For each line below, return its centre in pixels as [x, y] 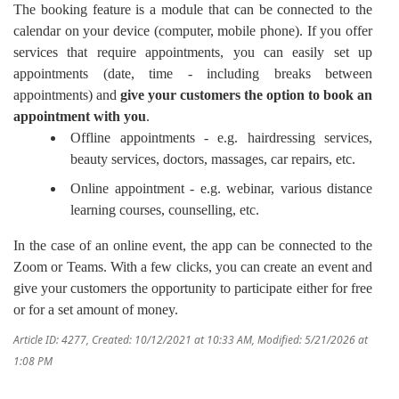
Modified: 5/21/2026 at [313, 341]
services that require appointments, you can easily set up [193, 53]
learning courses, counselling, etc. [165, 210]
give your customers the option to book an [246, 95]
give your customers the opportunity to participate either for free [193, 289]
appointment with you [80, 117]
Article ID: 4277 [50, 341]
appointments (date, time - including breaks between [193, 74]
